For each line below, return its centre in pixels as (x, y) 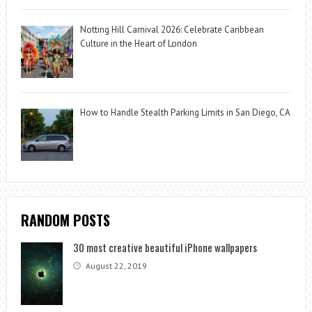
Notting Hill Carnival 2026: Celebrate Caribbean (172, 30)
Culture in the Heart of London (138, 44)
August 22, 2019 (115, 266)
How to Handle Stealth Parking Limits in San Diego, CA (185, 113)
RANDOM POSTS (65, 220)
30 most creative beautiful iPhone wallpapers (165, 248)
